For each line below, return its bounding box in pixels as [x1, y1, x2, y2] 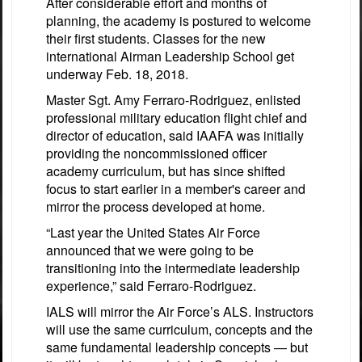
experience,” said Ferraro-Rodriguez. [46, 276, 256, 295]
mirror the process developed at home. [46, 196, 265, 216]
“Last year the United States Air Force [46, 222, 260, 242]
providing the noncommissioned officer [46, 143, 267, 162]
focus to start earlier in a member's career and [46, 179, 305, 198]
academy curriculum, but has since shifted [46, 161, 285, 180]
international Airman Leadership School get [46, 46, 294, 65]
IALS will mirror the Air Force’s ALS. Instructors [46, 301, 314, 321]
